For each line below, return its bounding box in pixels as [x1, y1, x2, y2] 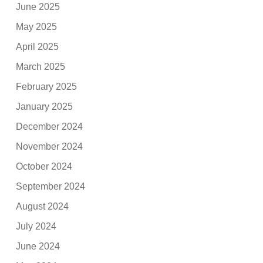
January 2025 [16, 101, 73, 112]
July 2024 [16, 221, 57, 231]
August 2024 [16, 201, 69, 211]
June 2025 [16, 1, 60, 12]
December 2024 [16, 121, 83, 131]
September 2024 [16, 181, 86, 191]
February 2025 [16, 81, 77, 92]
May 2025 [16, 21, 58, 32]
